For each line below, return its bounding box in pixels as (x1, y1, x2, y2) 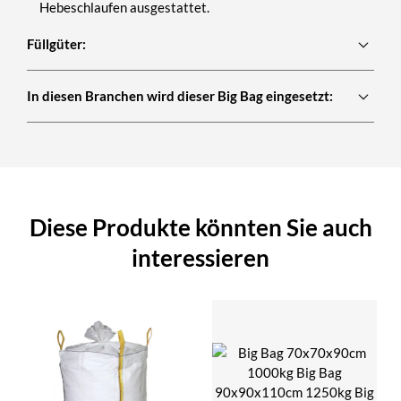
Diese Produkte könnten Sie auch (29, 213, 372, 243)
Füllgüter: (27, 36, 86, 53)
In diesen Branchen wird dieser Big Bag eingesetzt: (27, 88, 333, 105)
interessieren (132, 243, 269, 273)
